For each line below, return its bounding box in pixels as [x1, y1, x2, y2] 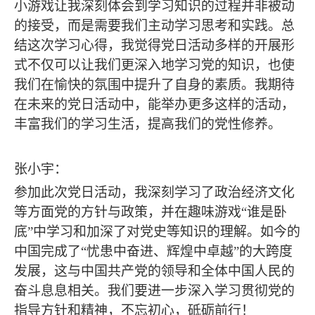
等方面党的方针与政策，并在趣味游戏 [14, 204, 241, 219]
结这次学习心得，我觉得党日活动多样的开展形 [14, 38, 295, 53]
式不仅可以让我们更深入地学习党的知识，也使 [14, 58, 295, 73]
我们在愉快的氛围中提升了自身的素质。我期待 [14, 77, 295, 93]
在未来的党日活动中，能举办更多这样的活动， [14, 97, 295, 112]
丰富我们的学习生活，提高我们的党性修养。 [14, 117, 281, 132]
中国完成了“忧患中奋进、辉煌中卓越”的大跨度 [14, 243, 292, 259]
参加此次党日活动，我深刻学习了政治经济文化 [14, 184, 295, 200]
